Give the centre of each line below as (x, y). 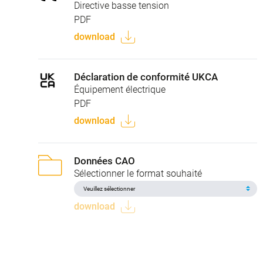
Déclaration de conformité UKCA (146, 77)
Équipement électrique (120, 89)
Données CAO (104, 161)
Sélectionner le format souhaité (138, 173)
